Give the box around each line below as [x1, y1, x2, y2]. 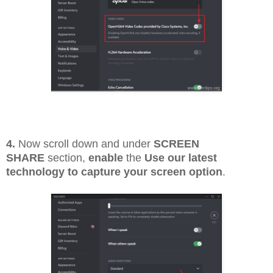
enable [88, 152, 123, 165]
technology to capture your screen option [6, 166, 222, 179]
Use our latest [144, 152, 217, 165]
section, [44, 152, 88, 165]
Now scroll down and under [15, 138, 154, 151]
